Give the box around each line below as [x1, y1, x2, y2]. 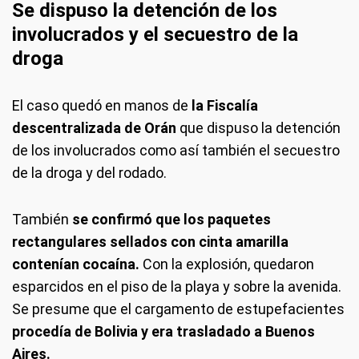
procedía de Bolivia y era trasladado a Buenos [12, 322, 315, 340]
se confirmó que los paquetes [69, 210, 271, 228]
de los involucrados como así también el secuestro [12, 141, 340, 159]
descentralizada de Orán [12, 119, 179, 136]
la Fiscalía [188, 96, 258, 114]
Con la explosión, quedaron [139, 255, 314, 272]
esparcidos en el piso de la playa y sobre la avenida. [12, 277, 341, 295]
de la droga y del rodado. [12, 163, 167, 181]
